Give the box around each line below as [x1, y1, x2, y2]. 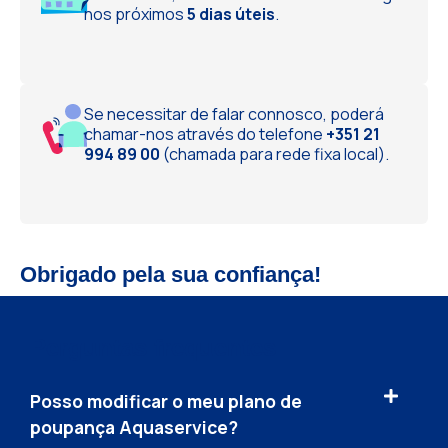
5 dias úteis [187, 3, 276, 25]
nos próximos [84, 3, 188, 25]
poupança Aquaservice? [30, 415, 238, 439]
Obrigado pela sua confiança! [20, 262, 321, 287]
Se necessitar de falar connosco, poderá [84, 103, 385, 125]
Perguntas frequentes [30, 334, 276, 361]
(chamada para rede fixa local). [160, 143, 390, 165]
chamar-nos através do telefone [84, 123, 327, 145]
